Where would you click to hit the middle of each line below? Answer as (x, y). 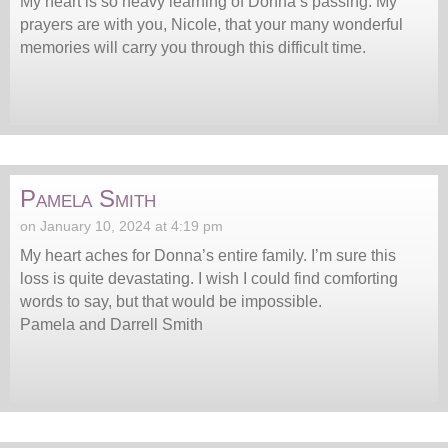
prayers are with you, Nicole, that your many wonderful (211, 25)
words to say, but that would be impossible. (171, 302)
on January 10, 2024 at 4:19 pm (121, 226)
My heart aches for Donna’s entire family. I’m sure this (208, 256)
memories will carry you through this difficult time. (193, 48)
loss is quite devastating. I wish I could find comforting (209, 279)
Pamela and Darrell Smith (111, 325)
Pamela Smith (88, 199)
